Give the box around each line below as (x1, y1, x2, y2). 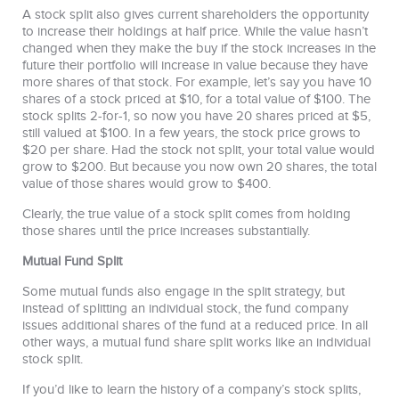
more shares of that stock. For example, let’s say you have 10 (22, 74, 371, 90)
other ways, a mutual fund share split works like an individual (22, 334, 370, 350)
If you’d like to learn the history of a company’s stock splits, (22, 381, 361, 397)
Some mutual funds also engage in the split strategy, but (22, 283, 345, 299)
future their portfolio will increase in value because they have (22, 57, 368, 73)
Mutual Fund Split (22, 253, 122, 269)
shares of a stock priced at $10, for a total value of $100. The (22, 91, 370, 107)
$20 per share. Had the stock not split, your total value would (22, 142, 375, 158)
